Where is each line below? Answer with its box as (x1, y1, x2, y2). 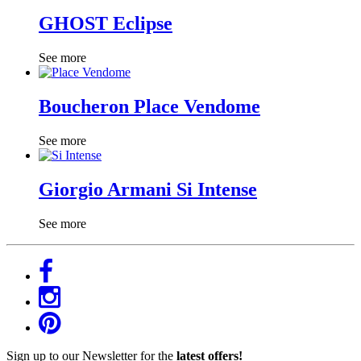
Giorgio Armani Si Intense (39, 178, 257, 200)
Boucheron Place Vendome (39, 96, 260, 118)
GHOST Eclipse (39, 13, 172, 35)
